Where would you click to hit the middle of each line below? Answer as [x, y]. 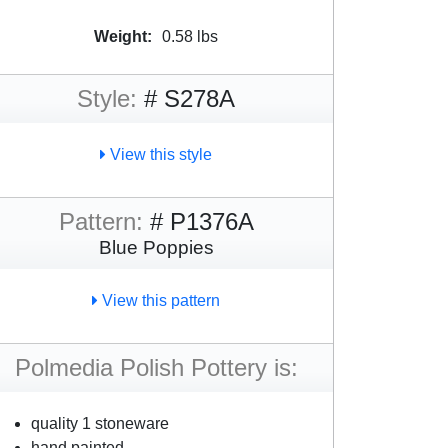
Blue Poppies [156, 247]
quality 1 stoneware [100, 423]
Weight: [123, 36]
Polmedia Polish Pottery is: [156, 367]
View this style [159, 154]
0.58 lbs [190, 36]
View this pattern [159, 300]
